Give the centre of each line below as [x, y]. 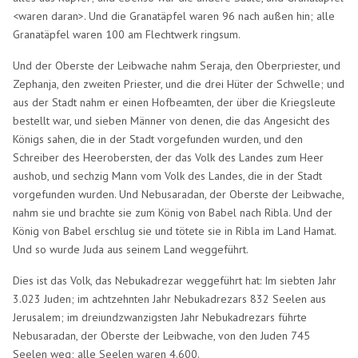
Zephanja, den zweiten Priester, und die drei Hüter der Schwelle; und [179, 84]
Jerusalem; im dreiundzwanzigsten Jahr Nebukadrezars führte [160, 317]
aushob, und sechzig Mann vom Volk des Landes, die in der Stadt [168, 175]
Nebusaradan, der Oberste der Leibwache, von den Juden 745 [162, 335]
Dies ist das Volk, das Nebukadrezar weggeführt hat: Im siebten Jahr [175, 280]
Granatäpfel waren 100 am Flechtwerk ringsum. [127, 34]
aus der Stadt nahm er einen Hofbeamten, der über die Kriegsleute [175, 102]
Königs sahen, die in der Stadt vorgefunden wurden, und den [158, 139]
